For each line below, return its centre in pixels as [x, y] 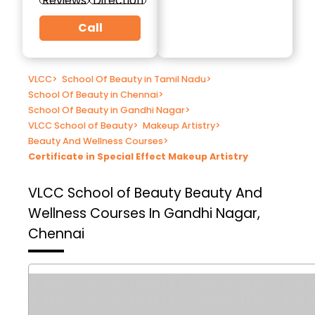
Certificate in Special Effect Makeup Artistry [138, 156]
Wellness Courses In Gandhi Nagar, [144, 213]
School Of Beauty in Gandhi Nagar [107, 110]
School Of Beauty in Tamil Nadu [134, 79]
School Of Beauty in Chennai [93, 94]
